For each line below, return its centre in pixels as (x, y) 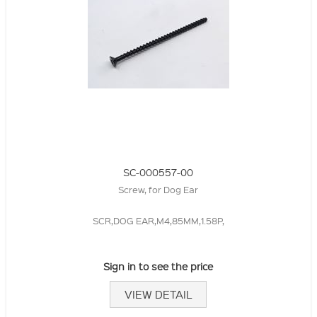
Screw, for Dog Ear (158, 190)
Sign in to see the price (158, 266)
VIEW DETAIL (158, 295)
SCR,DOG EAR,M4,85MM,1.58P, (158, 221)
